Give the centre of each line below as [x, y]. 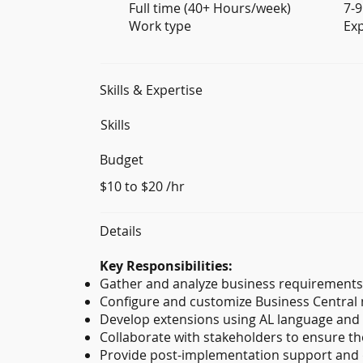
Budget [121, 160]
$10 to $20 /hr [142, 186]
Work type [160, 26]
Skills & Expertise [151, 90]
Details [120, 231]
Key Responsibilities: [166, 266]
